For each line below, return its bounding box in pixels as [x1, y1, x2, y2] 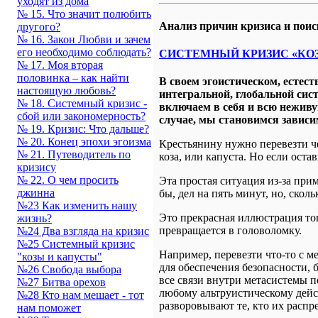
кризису [17, 161, 56, 173]
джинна [17, 187, 55, 199]
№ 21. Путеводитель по [17, 148, 131, 160]
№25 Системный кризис [17, 238, 135, 250]
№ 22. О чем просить [17, 174, 119, 186]
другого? [17, 21, 60, 33]
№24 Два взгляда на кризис [17, 225, 149, 237]
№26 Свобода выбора [17, 263, 121, 275]
